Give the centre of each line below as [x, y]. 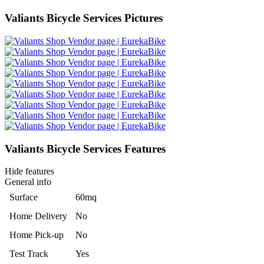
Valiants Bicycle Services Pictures [84, 18]
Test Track [29, 254]
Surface [24, 197]
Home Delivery [38, 216]
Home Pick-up [37, 235]
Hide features [29, 171]
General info [28, 182]
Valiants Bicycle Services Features [85, 148]
